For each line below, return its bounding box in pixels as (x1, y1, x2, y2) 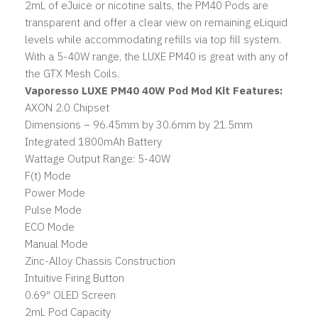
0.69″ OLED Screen (25, 287, 116, 302)
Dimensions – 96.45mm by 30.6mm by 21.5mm (25, 117, 253, 131)
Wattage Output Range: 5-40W (25, 151, 170, 165)
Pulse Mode (25, 202, 82, 216)
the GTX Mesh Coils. (25, 66, 119, 80)
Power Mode (25, 185, 85, 199)
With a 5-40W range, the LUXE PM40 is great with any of (25, 49, 288, 63)
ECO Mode (25, 219, 75, 234)
